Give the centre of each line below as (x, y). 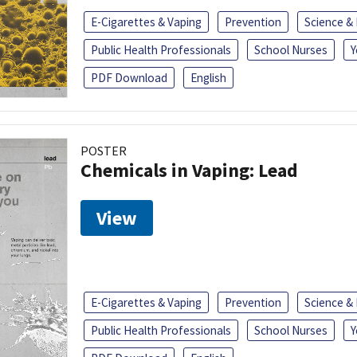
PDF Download (129, 77)
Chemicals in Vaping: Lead (189, 170)
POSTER (104, 150)
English (208, 77)
